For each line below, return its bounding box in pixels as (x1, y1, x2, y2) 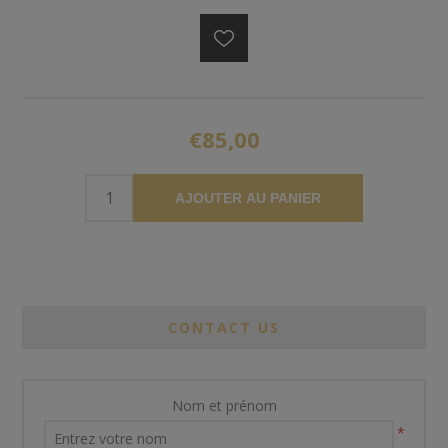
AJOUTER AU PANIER (175, 190, 321, 207)
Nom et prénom (171, 396, 277, 416)
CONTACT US (168, 318, 280, 338)
